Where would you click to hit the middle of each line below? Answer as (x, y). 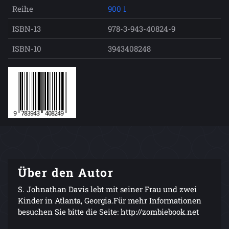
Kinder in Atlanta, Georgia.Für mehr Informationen (110, 200)
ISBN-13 (27, 28)
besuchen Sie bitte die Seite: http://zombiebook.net (108, 211)
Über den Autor (66, 172)
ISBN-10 (27, 48)
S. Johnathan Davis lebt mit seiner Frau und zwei (107, 189)
